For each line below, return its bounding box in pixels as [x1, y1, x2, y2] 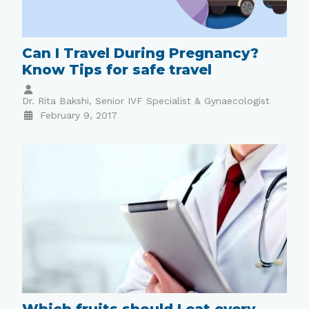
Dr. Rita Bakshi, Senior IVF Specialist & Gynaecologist [22, 95, 270, 107]
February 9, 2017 [39, 110, 117, 121]
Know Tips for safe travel [22, 61, 212, 79]
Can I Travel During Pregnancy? [22, 45, 259, 62]
